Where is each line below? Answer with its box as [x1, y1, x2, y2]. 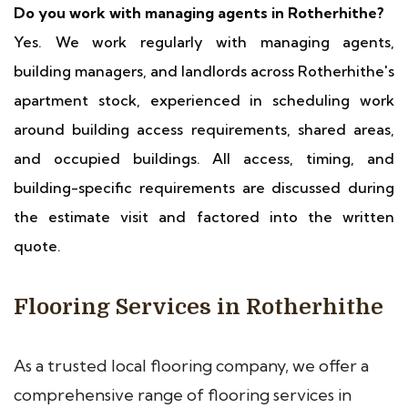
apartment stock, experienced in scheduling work [14, 91, 394, 109]
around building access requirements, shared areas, [14, 120, 394, 138]
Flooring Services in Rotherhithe [14, 294, 383, 320]
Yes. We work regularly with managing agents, [14, 33, 394, 51]
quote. [14, 237, 61, 255]
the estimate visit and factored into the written [14, 208, 394, 226]
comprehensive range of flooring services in [14, 384, 352, 405]
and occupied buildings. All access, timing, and [14, 149, 394, 168]
